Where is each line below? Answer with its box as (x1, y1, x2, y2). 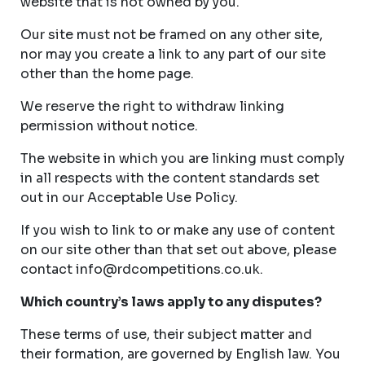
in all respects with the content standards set (20, 169, 319, 187)
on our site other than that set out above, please (20, 241, 336, 258)
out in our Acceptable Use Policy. (20, 189, 238, 206)
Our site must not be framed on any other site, (20, 26, 323, 43)
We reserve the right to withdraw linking (20, 98, 284, 115)
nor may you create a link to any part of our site (20, 46, 326, 63)
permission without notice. (20, 117, 198, 134)
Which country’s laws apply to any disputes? (20, 293, 322, 310)
